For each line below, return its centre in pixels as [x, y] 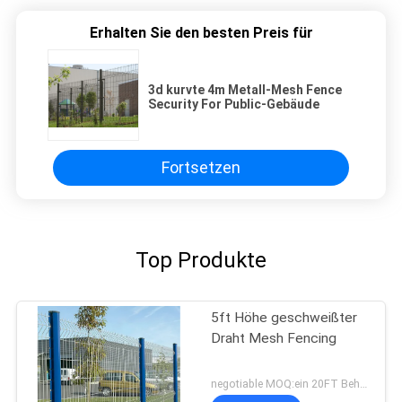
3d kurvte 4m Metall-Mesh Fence [245, 89]
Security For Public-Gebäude [234, 104]
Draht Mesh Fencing [274, 338]
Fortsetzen [201, 168]
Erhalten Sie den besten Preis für [201, 32]
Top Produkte [201, 260]
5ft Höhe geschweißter [284, 317]
